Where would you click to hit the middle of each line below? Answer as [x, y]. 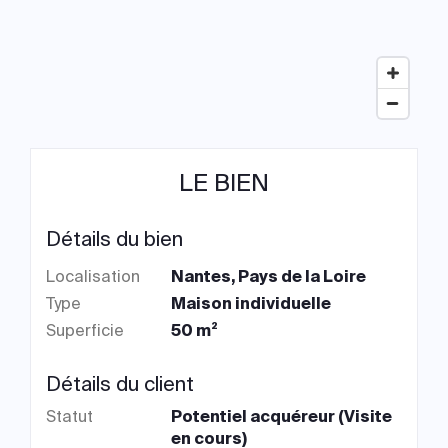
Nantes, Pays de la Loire [269, 276]
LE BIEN [224, 182]
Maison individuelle [251, 303]
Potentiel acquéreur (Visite [282, 416]
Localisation [93, 276]
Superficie [85, 330]
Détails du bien [114, 239]
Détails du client [120, 384]
